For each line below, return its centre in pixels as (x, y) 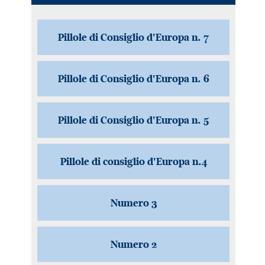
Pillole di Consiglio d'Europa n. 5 (134, 120)
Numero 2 (133, 244)
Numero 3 (133, 203)
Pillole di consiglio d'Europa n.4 (133, 161)
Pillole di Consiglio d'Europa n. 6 (134, 79)
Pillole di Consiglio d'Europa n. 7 (134, 37)
